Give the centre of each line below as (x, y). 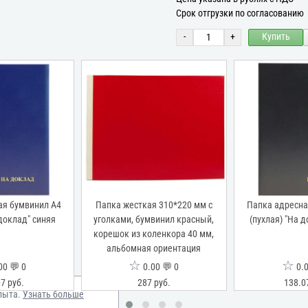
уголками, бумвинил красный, (154, 219)
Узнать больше (53, 295)
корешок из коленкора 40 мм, (154, 234)
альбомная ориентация (154, 248)
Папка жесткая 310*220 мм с (154, 205)
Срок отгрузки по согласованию (240, 13)
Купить (276, 37)
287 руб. (154, 283)
